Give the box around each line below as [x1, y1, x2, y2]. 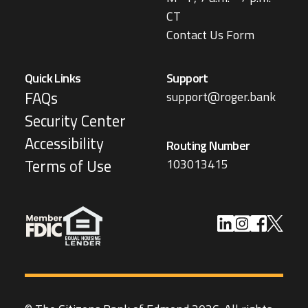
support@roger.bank [166, 87, 276, 107]
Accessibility [25, 132, 104, 156]
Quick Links [25, 69, 81, 88]
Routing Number [166, 135, 250, 155]
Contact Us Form [166, 25, 254, 45]
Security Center [25, 109, 126, 133]
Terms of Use [25, 155, 111, 179]
